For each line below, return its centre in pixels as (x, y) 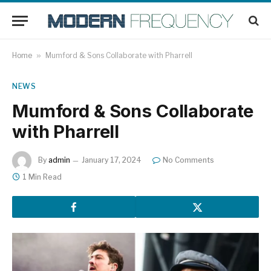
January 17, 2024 (112, 160)
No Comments (188, 160)
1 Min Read (42, 177)
